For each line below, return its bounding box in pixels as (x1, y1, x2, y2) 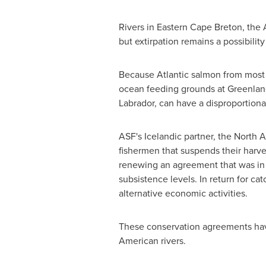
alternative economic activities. (118, 186, 248, 200)
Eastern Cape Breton (156, 20, 242, 34)
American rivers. (118, 234, 186, 248)
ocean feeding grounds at (118, 82, 227, 96)
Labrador (118, 96, 154, 110)
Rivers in (118, 20, 157, 34)
